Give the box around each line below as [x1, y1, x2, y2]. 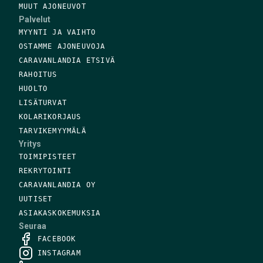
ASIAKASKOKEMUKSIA [19, 208, 101, 217]
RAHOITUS [19, 70, 58, 79]
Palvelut [19, 14, 50, 24]
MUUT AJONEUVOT [19, 2, 86, 11]
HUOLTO [19, 84, 48, 93]
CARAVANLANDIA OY [19, 180, 96, 189]
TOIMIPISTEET [19, 152, 77, 161]
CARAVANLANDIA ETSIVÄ [19, 56, 115, 65]
